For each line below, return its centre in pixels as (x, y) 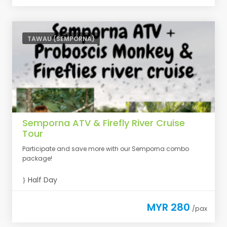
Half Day (42, 180)
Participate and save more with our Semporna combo (106, 149)
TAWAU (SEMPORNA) (61, 39)
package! (37, 158)
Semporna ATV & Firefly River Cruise (104, 123)
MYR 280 (168, 207)
